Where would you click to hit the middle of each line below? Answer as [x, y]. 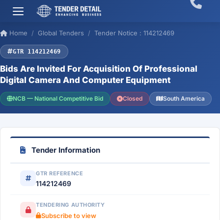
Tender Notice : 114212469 [134, 33]
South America [184, 98]
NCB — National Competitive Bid [58, 98]
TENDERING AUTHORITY [70, 205]
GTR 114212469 [37, 52]
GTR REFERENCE [60, 173]
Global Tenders [61, 33]
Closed [133, 98]
